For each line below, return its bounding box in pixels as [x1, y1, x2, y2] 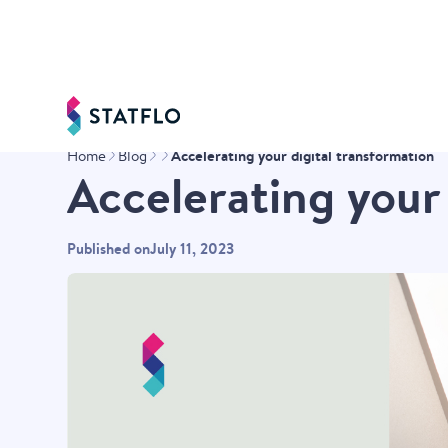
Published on [67, 238, 151, 259]
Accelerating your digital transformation [171, 145, 435, 166]
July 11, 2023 [150, 238, 235, 259]
